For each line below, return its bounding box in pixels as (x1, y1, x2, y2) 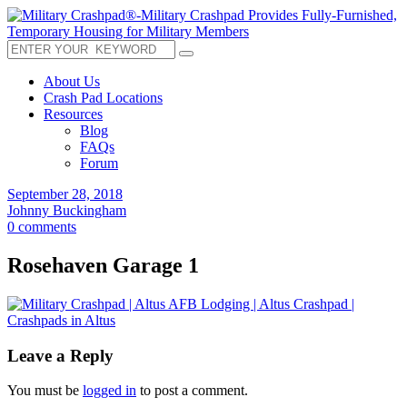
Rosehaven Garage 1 (7, 253, 199, 277)
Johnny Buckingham (7, 203, 126, 218)
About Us (44, 74, 100, 89)
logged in (83, 382, 136, 399)
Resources (44, 106, 103, 122)
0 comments (7, 219, 76, 234)
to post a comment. (136, 382, 248, 399)
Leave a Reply (7, 345, 114, 365)
